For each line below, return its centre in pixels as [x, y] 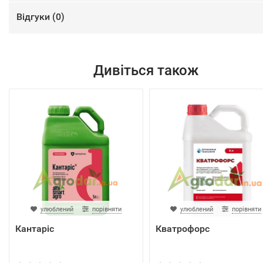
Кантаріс [35, 229]
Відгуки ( [36, 17]
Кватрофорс [182, 229]
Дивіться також [146, 70]
